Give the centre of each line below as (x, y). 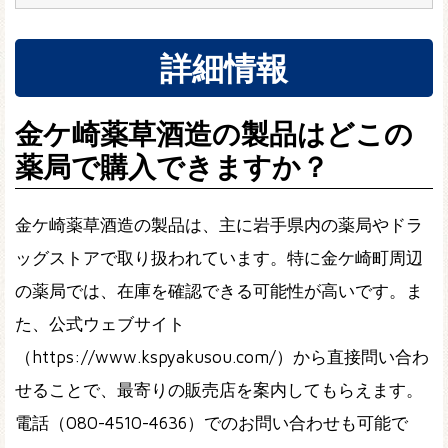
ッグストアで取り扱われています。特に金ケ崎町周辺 (219, 258)
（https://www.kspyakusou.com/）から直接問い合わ (222, 357)
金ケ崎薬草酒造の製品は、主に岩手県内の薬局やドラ (219, 225)
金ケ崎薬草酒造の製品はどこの (214, 134)
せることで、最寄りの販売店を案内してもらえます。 (219, 390)
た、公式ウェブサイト (100, 324)
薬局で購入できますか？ (172, 167)
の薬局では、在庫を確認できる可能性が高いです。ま (219, 291)
